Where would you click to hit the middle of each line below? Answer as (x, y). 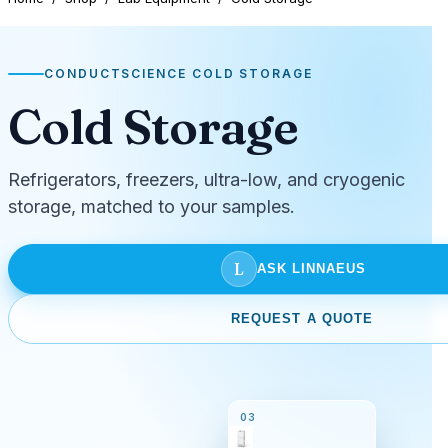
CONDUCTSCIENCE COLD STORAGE (178, 73)
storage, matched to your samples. (151, 206)
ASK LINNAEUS (311, 269)
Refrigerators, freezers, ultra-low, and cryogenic (206, 179)
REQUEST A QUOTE (302, 319)
